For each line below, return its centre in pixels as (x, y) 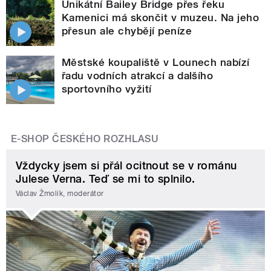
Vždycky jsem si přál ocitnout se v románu (126, 166)
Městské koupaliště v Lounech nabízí (156, 63)
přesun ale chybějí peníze (127, 31)
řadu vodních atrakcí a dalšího (138, 76)
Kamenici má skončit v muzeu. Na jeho (161, 18)
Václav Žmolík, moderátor (60, 193)
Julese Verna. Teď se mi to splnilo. (106, 179)
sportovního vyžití (107, 89)
